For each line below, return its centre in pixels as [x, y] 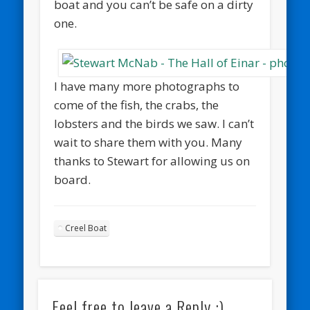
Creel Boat [86, 228]
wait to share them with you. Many [148, 143]
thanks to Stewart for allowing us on [152, 161]
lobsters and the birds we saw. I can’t [154, 124]
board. [73, 180]
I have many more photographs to [147, 86]
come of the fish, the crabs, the [137, 105]
